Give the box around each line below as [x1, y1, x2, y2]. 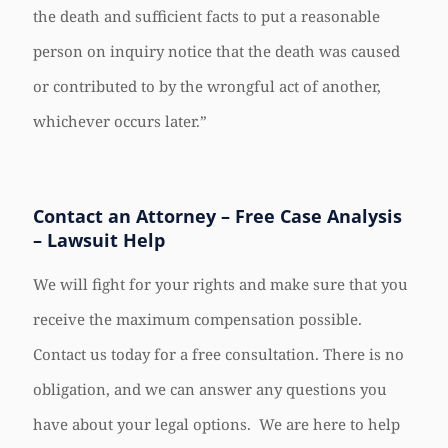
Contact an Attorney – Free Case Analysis [33, 204, 402, 228]
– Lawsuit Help [33, 228, 165, 252]
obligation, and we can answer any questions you [33, 379, 387, 399]
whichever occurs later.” [33, 111, 207, 131]
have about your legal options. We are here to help [33, 414, 400, 434]
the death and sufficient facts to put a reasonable [33, 6, 380, 26]
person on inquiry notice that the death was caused [33, 41, 400, 61]
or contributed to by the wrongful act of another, [33, 76, 381, 96]
